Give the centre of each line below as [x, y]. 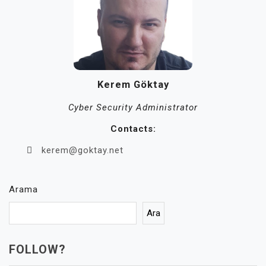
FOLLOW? [37, 249]
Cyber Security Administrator [133, 107]
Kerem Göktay [133, 85]
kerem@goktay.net [83, 150]
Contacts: [133, 129]
